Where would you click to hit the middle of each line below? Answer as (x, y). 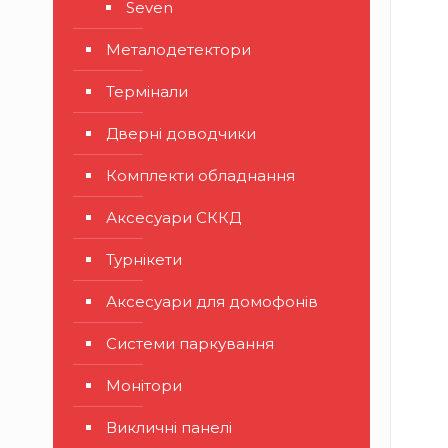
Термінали (147, 91)
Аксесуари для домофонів (212, 301)
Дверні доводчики (181, 133)
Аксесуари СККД (173, 217)
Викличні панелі (169, 427)
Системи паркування (190, 343)
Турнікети (144, 259)
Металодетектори (178, 49)
